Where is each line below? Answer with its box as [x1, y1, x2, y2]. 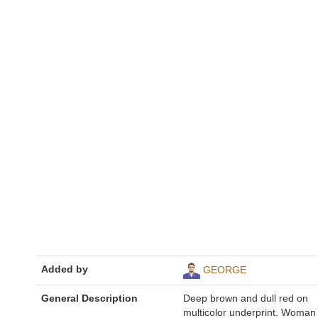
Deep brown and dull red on [183, 292, 308, 305]
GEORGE [203, 264, 246, 276]
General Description [41, 292, 138, 305]
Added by [41, 263, 88, 275]
